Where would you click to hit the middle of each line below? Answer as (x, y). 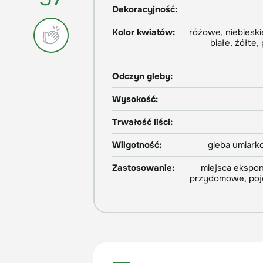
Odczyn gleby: (142, 77)
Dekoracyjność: (145, 10)
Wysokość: (135, 100)
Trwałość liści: (142, 122)
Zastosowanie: (143, 168)
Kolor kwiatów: (144, 33)
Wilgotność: (137, 145)
